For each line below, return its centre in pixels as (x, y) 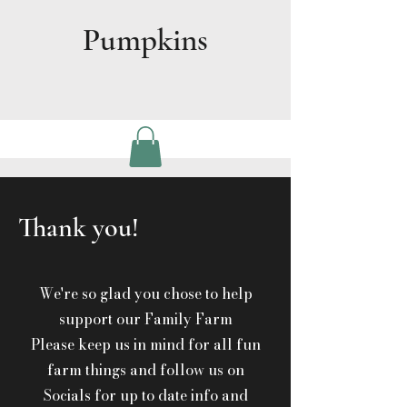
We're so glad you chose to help (145, 294)
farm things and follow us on (145, 370)
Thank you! (79, 228)
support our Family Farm (145, 319)
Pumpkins (145, 40)
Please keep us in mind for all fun (145, 345)
